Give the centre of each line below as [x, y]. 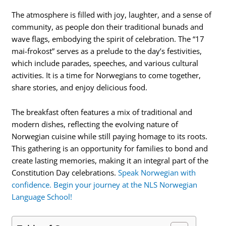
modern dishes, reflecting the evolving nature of [95, 124]
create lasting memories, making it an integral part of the [110, 161]
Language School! [42, 197]
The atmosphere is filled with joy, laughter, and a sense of [112, 14]
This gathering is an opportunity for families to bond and [110, 149]
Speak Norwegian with [157, 173]
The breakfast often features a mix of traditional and [102, 112]
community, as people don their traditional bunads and [108, 26]
